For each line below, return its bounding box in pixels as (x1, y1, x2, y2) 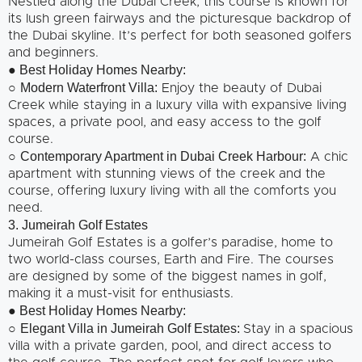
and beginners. (8, 45, 99, 59)
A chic (306, 149, 348, 163)
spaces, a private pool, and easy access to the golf (8, 115, 322, 128)
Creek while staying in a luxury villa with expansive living (8, 98, 347, 112)
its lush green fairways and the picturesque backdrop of (8, 11, 351, 25)
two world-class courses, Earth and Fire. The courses (8, 252, 334, 266)
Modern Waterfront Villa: (20, 80, 158, 95)
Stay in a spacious (243, 322, 353, 335)
